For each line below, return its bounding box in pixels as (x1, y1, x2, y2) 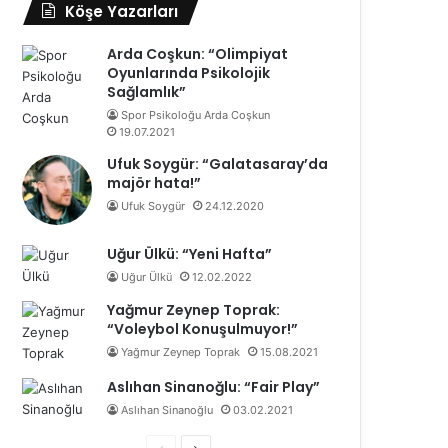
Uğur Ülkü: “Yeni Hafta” (107, 243, 273, 264)
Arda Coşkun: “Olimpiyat (107, 43, 289, 64)
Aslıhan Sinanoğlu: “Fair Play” (107, 376, 321, 397)
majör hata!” (107, 172, 202, 193)
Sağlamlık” (107, 81, 187, 102)
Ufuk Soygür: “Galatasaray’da (107, 153, 329, 174)
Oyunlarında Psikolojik (107, 62, 271, 83)
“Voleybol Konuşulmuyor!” (107, 318, 299, 339)
